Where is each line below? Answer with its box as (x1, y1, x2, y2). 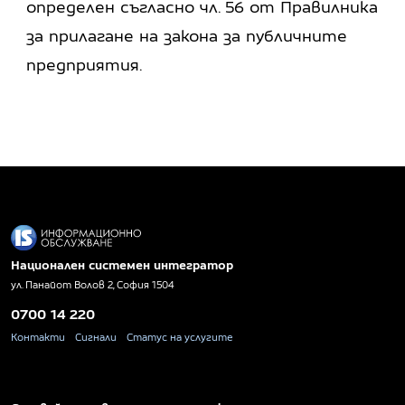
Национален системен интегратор (11, 257, 233, 272)
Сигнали (75, 331, 117, 343)
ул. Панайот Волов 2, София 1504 (11, 278, 174, 290)
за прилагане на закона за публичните (26, 25, 348, 45)
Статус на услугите (127, 331, 233, 343)
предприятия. (26, 54, 143, 74)
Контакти (11, 331, 65, 343)
